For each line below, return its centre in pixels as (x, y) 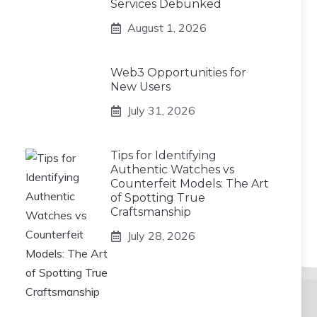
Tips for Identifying (163, 156)
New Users (140, 87)
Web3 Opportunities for (178, 73)
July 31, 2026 (161, 111)
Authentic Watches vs (172, 170)
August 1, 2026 (167, 28)
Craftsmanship (151, 212)
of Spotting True (158, 198)
